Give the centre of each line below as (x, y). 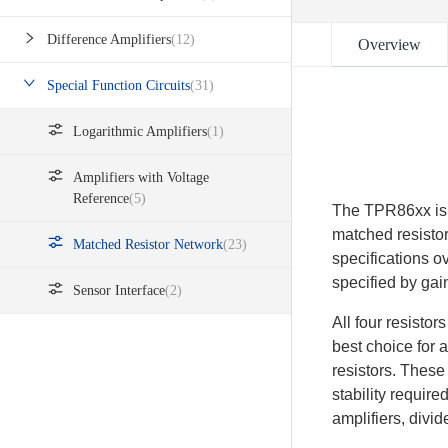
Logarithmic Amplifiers (140, 132)
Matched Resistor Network (148, 245)
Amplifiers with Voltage (141, 178)
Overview (389, 44)
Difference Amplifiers (109, 40)
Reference (101, 199)
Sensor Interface (119, 291)
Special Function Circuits (118, 86)
